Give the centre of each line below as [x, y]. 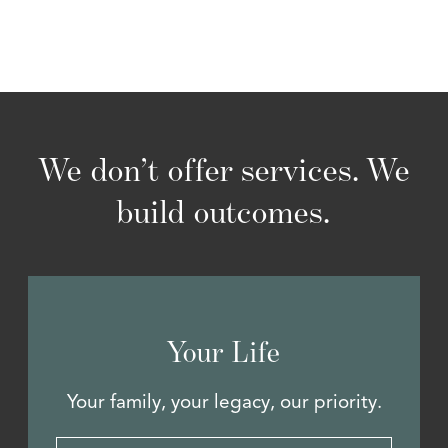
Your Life [224, 352]
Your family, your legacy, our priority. [224, 402]
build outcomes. [224, 212]
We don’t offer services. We [224, 170]
